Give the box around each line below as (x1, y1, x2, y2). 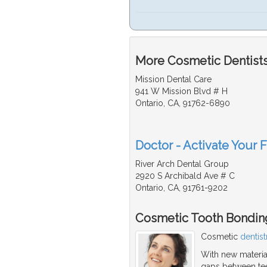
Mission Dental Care (135, 74, 212, 85)
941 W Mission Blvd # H (135, 86, 228, 97)
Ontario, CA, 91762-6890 (135, 98, 230, 108)
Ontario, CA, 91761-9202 (135, 183, 228, 193)
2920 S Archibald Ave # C (135, 171, 235, 181)
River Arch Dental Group (135, 159, 229, 169)
